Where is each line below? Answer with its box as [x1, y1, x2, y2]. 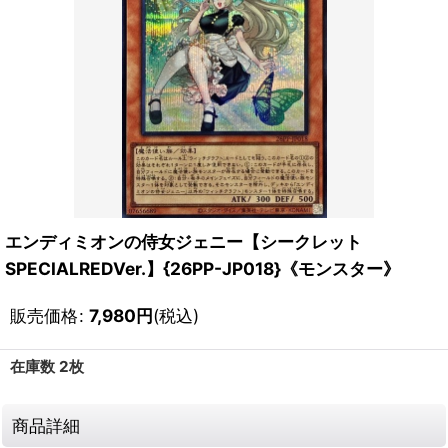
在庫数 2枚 [10, 357, 84, 376]
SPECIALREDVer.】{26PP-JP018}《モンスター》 [5, 258, 400, 279]
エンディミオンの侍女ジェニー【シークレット [5, 231, 362, 252]
